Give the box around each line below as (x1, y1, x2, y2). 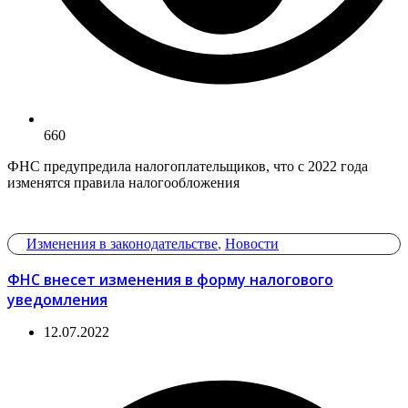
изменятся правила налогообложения (7, 175, 240, 191)
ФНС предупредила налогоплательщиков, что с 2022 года (7, 158, 368, 175)
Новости (225, 236, 279, 252)
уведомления (7, 290, 107, 311)
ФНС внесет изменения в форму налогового (7, 270, 333, 291)
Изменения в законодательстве (26, 236, 218, 252)
